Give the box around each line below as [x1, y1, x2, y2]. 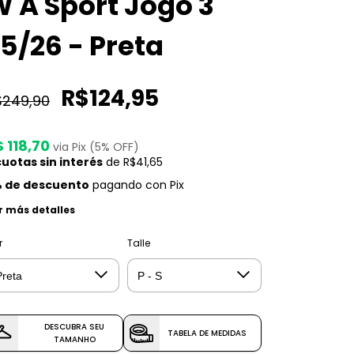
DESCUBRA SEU [44, 320, 105, 333]
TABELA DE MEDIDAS [168, 326, 247, 339]
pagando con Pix [89, 177, 184, 194]
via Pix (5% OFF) [53, 139, 139, 156]
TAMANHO [53, 333, 96, 345]
